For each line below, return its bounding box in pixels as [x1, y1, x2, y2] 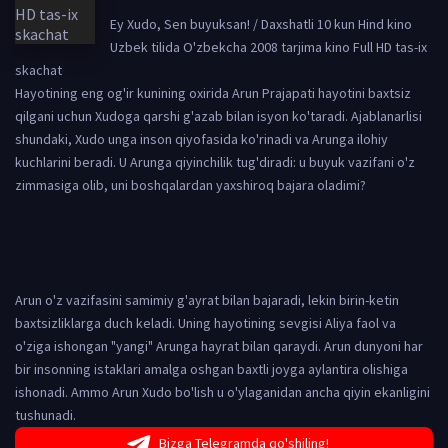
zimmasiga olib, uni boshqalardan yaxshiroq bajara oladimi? [15, 176, 366, 194]
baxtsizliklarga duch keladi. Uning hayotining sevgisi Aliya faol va [15, 314, 396, 332]
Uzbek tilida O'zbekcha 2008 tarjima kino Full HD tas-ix [110, 38, 427, 56]
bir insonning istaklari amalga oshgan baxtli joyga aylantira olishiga [15, 360, 408, 378]
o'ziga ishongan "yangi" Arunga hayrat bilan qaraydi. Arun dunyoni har [15, 337, 423, 355]
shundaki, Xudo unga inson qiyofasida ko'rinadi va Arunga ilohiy [15, 130, 388, 148]
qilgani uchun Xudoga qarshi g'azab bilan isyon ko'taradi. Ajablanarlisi [15, 107, 422, 125]
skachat [15, 61, 62, 79]
